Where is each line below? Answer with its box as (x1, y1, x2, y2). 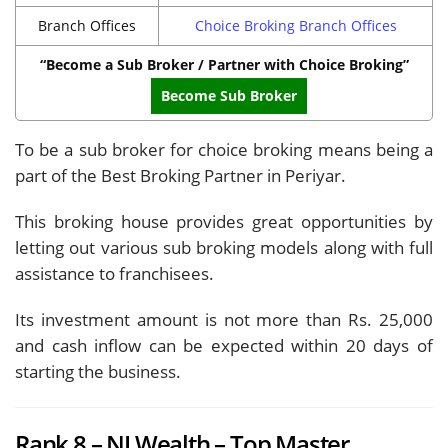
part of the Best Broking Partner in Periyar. (15, 163, 346, 187)
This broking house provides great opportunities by (15, 209, 433, 233)
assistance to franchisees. (15, 261, 214, 285)
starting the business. (15, 359, 181, 383)
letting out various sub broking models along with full (15, 235, 433, 259)
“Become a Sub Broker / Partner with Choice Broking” (39, 54, 409, 74)
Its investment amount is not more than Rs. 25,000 (15, 307, 433, 331)
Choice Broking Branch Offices (194, 15, 397, 35)
